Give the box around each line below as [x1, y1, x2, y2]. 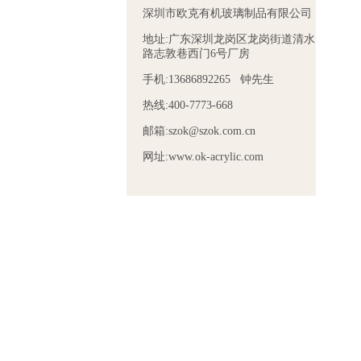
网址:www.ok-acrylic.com [143, 151, 263, 163]
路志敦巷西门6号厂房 [143, 48, 250, 60]
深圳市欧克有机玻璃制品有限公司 [143, 7, 312, 19]
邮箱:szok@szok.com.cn [143, 125, 255, 137]
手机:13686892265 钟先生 [143, 73, 274, 85]
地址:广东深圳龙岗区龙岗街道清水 [143, 33, 315, 45]
